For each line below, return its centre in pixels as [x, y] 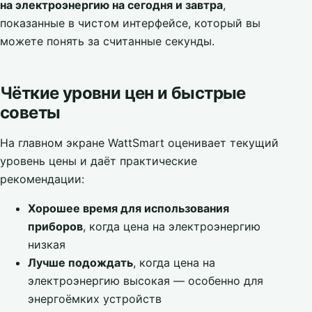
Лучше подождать [80, 263]
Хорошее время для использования [128, 208]
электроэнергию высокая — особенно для [146, 281]
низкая [47, 244]
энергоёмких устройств [95, 299]
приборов [55, 226]
